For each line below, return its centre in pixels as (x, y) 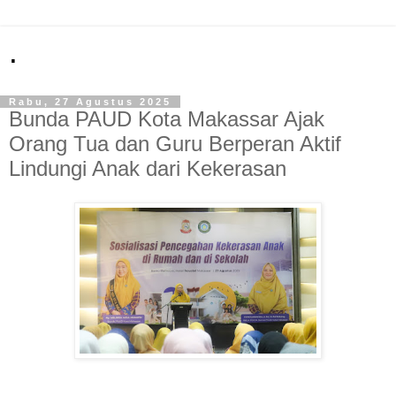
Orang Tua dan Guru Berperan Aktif (175, 144)
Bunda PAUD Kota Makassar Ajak (167, 119)
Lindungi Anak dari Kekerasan (148, 168)
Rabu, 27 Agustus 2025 (90, 102)
